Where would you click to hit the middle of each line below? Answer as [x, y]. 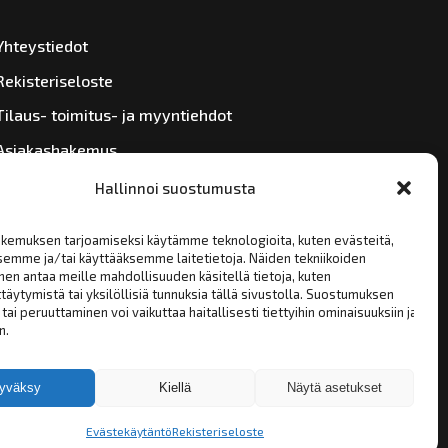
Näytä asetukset [334, 387]
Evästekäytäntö [129, 431]
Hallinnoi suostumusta [175, 188]
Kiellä [174, 387]
